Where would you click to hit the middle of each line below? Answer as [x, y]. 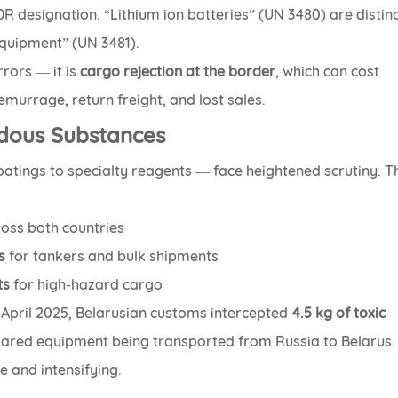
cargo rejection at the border [178, 72]
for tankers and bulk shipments [112, 256]
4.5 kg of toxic [339, 313]
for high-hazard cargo [87, 285]
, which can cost [328, 72]
